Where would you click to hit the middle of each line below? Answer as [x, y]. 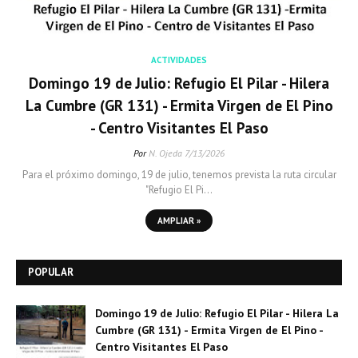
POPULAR [51, 272]
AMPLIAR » [179, 221]
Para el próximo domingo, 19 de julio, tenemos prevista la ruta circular [179, 175]
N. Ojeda [165, 153]
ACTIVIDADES [179, 60]
